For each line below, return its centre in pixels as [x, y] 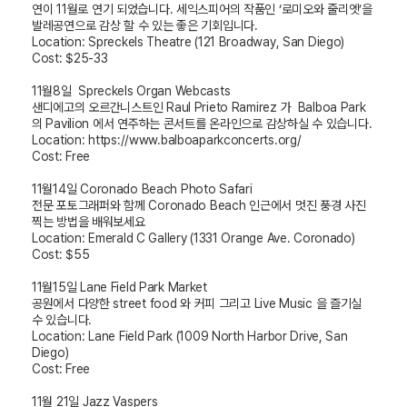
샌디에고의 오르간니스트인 [99, 108]
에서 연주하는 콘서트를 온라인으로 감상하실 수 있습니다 [230, 124]
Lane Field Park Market [144, 288]
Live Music [285, 304]
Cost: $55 [61, 255]
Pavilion [69, 124]
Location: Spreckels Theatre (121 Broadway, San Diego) [189, 42]
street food [147, 304]
